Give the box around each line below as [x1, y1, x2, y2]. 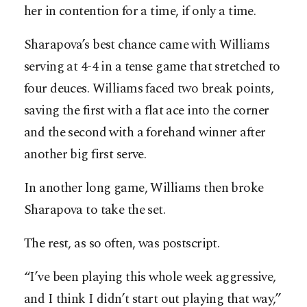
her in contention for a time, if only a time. [24, 1, 256, 22]
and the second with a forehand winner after [24, 123, 266, 143]
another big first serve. [24, 145, 147, 165]
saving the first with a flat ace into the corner [24, 101, 269, 121]
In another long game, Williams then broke [24, 178, 264, 199]
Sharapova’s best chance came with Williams [24, 35, 270, 56]
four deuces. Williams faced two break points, [24, 79, 274, 99]
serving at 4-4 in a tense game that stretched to [24, 57, 280, 77]
